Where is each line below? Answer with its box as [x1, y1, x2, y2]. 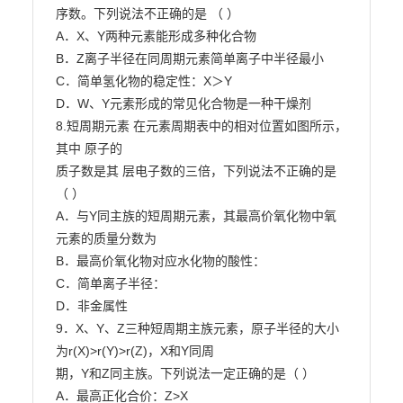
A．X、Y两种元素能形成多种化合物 [55, 29, 256, 43]
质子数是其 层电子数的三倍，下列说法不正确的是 [55, 164, 336, 178]
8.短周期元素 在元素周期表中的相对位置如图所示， [55, 119, 347, 133]
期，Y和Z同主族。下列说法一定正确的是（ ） [55, 366, 315, 381]
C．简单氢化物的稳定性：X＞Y [55, 74, 232, 88]
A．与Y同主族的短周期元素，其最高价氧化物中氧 [55, 209, 336, 223]
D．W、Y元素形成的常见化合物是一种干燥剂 [55, 96, 311, 111]
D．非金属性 [55, 299, 128, 313]
